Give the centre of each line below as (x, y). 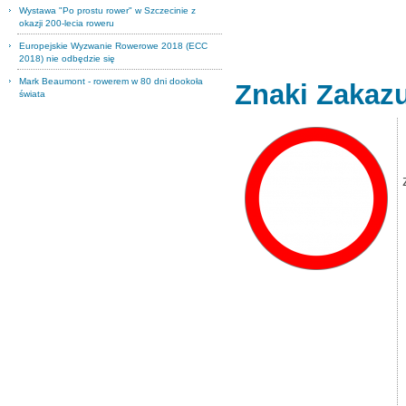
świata (32, 94)
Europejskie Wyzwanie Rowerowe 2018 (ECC (113, 46)
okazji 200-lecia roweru (67, 23)
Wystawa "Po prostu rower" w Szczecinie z (107, 10)
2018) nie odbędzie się (67, 58)
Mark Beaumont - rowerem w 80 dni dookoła (111, 81)
